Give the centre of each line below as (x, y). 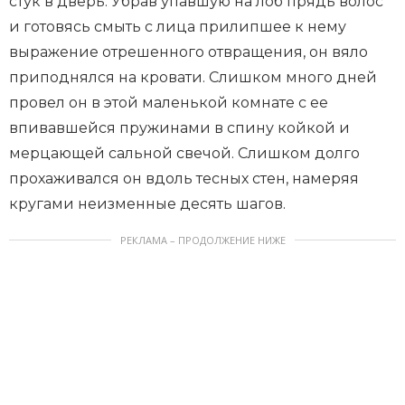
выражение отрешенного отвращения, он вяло (188, 52)
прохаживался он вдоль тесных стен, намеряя (184, 179)
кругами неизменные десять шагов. (147, 204)
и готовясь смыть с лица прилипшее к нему (178, 27)
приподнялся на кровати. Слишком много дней (193, 78)
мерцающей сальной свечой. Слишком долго (184, 154)
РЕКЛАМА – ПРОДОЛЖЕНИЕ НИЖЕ (202, 240)
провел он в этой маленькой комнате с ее (169, 103)
